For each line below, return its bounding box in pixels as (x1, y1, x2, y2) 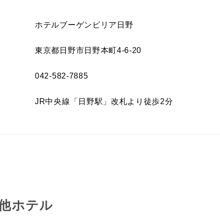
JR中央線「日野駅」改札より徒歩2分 (35, 97, 173, 106)
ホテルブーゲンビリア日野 (35, 21, 134, 29)
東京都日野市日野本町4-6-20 (35, 46, 142, 55)
